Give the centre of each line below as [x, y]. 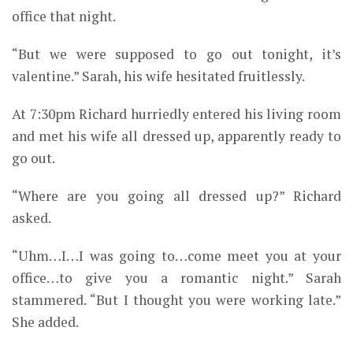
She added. [45, 322]
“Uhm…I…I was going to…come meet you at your [176, 256]
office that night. [64, 17]
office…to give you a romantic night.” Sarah [176, 278]
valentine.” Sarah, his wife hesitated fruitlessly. [158, 76]
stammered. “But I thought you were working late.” [176, 300]
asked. [32, 218]
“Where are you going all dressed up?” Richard [176, 196]
